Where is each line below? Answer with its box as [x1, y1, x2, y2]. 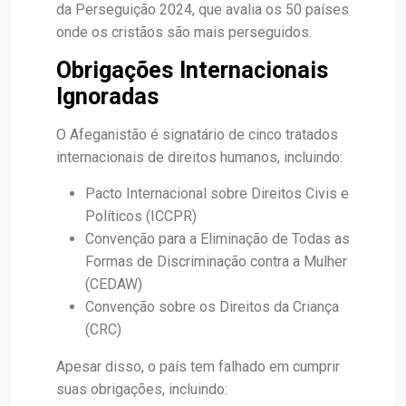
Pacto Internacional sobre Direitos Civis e [85, 185, 349, 202]
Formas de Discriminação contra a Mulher [85, 253, 347, 270]
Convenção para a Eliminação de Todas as [85, 230, 350, 247]
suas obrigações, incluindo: [56, 381, 227, 398]
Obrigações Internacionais [56, 57, 329, 83]
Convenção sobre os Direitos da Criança [85, 298, 339, 315]
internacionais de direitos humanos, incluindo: [56, 149, 343, 166]
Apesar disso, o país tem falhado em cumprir [56, 358, 340, 375]
